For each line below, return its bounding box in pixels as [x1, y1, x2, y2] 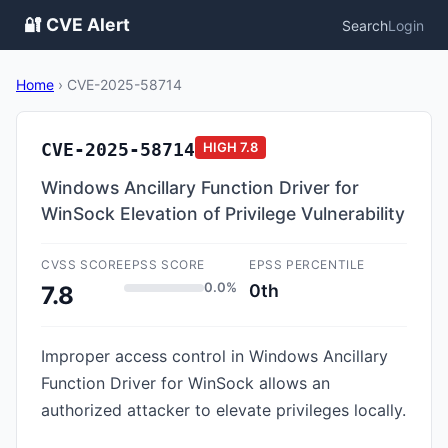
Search [342, 16, 388, 34]
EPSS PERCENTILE [249, 257, 365, 272]
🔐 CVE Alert [24, 14, 130, 35]
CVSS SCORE [41, 257, 124, 272]
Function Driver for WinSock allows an [41, 373, 330, 393]
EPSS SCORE [124, 257, 205, 272]
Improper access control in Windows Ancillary [41, 346, 388, 366]
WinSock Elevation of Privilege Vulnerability [41, 203, 405, 224]
